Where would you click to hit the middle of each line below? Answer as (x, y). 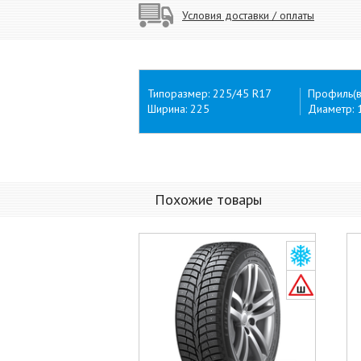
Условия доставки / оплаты (248, 15)
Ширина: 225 (178, 109)
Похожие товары (208, 199)
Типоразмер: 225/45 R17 (210, 93)
